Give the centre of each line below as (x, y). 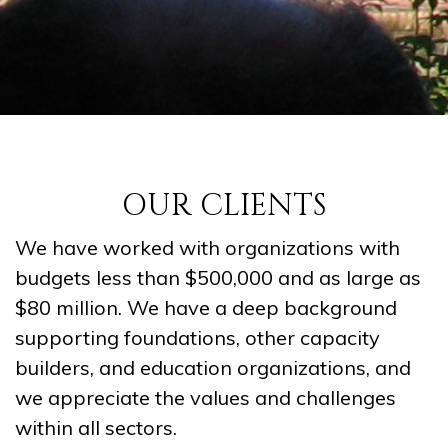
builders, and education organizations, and (213, 367)
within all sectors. (96, 427)
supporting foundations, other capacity (197, 337)
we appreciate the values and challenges (205, 397)
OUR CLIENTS (224, 206)
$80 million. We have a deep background (206, 307)
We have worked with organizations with (207, 247)
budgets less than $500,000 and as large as (218, 277)
